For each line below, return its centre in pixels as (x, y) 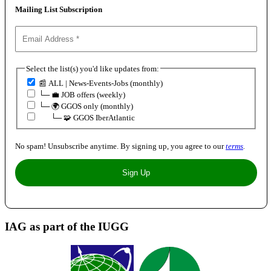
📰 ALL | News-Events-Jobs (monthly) (100, 83)
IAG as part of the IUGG (67, 226)
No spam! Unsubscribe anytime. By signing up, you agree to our (119, 146)
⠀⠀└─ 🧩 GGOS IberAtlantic (86, 118)
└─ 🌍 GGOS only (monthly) (85, 106)
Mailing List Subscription (59, 9)
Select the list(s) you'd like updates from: (93, 68)
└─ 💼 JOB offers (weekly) (81, 95)
